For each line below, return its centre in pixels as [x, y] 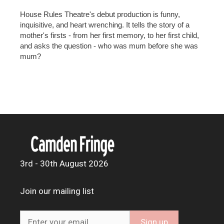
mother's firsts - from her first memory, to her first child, [109, 35]
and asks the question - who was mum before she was [109, 46]
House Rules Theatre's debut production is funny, [100, 14]
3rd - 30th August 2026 [64, 164]
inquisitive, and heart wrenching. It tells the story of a [105, 25]
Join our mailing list [57, 191]
